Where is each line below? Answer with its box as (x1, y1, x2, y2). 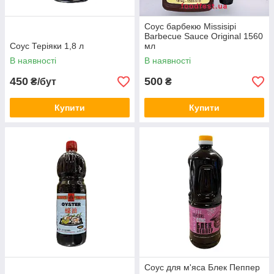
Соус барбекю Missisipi (144, 21, 236, 31)
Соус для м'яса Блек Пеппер (144, 262, 260, 272)
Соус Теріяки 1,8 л (10, 41, 84, 51)
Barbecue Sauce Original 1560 (144, 31, 263, 41)
